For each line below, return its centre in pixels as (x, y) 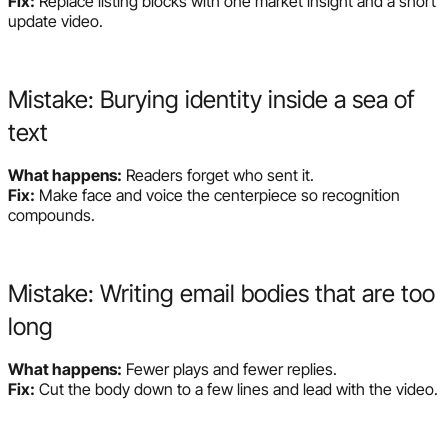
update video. (55, 20)
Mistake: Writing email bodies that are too (221, 293)
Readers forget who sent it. (218, 174)
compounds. (51, 214)
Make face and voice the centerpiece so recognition (217, 194)
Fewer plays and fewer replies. (229, 368)
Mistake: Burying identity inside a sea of (211, 99)
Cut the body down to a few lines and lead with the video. (236, 388)
